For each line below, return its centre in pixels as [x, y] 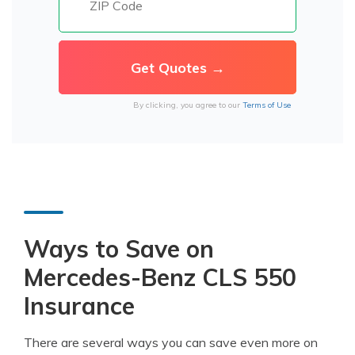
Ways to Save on [119, 249]
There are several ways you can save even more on [171, 342]
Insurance [79, 306]
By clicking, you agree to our [187, 105]
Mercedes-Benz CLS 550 [160, 277]
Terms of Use [266, 105]
